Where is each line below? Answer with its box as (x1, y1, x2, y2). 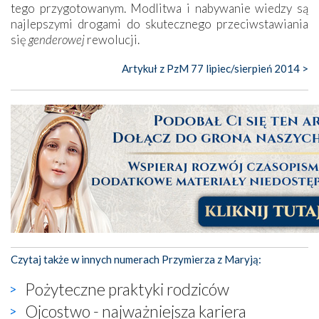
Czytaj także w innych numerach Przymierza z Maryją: (11, 252, 261, 266)
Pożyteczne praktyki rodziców (25, 278, 229, 299)
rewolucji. (87, 31, 140, 47)
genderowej (28, 31, 87, 47)
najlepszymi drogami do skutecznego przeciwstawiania (11, 16, 308, 31)
